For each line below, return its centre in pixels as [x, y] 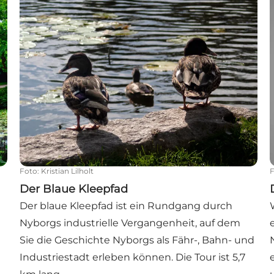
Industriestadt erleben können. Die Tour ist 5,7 [133, 257]
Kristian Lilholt [68, 171]
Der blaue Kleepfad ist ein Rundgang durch [126, 206]
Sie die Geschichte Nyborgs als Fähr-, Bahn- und [137, 240]
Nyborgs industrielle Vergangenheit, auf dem [130, 223]
